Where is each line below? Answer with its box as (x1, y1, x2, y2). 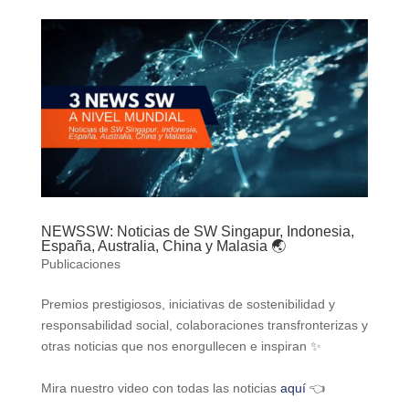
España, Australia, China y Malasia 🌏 (40, 237, 286, 254)
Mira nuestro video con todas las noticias (40, 380, 280, 395)
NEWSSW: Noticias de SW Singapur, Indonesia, (40, 223, 354, 239)
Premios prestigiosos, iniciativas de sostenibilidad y (40, 296, 335, 311)
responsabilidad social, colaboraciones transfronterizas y (40, 317, 368, 332)
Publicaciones (40, 256, 121, 271)
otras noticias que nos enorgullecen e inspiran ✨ (40, 338, 321, 353)
